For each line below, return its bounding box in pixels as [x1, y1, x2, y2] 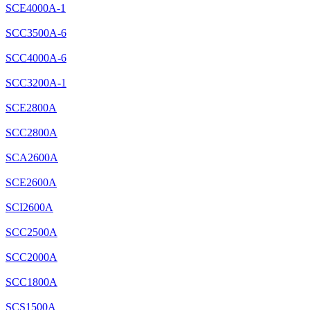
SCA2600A [6, 151, 58, 163]
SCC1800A [6, 275, 57, 288]
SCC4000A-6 [6, 51, 66, 64]
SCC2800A [6, 126, 57, 138]
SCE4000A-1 [6, 1, 66, 14]
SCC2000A [6, 250, 57, 263]
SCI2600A [6, 201, 53, 213]
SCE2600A [6, 176, 57, 188]
